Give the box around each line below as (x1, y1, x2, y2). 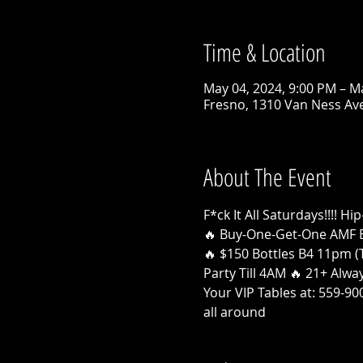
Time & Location (203, 35, 326, 69)
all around (203, 302, 266, 321)
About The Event (203, 160, 331, 194)
